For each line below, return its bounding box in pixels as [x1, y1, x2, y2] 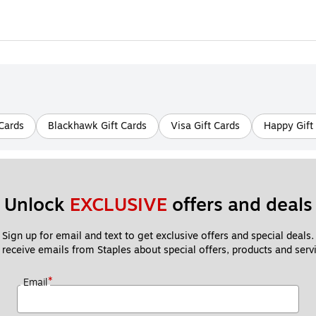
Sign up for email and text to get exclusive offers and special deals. [2, 229, 314, 244]
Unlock [4, 191, 70, 219]
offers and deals [166, 191, 312, 219]
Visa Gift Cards [171, 119, 240, 134]
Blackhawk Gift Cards [48, 119, 147, 134]
